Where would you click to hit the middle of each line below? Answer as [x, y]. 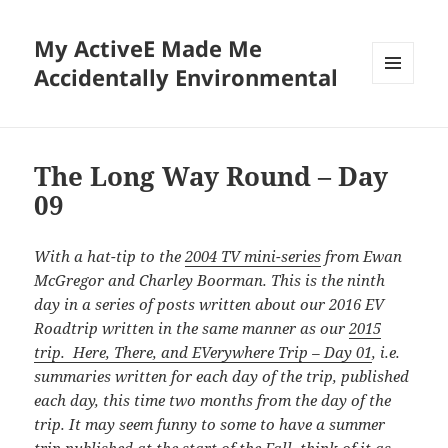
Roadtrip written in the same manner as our [192, 328]
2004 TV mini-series [253, 256]
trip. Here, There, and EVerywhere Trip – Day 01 [203, 352]
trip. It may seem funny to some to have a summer [210, 424]
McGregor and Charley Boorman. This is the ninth [210, 280]
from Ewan [362, 256]
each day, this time [102, 400]
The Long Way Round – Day [211, 176]
